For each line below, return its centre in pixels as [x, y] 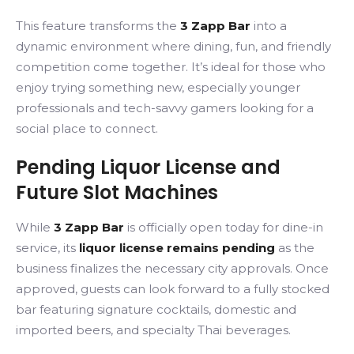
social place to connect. [87, 128]
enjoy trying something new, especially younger [158, 87]
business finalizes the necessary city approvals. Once [172, 268]
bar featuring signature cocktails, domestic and [156, 309]
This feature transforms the [98, 26]
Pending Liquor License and [148, 167]
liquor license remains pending [177, 248]
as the [295, 248]
